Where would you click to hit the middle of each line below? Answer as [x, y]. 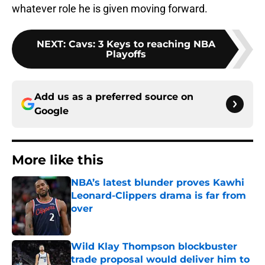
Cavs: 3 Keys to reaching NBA [142, 44]
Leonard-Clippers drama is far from [159, 196]
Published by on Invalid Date [122, 220]
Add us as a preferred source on [114, 97]
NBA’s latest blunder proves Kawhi [158, 183]
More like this [58, 160]
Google [51, 111]
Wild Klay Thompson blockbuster [154, 247]
